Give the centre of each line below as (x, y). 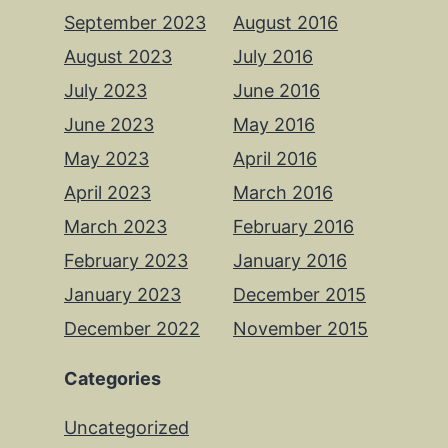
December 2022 (132, 329)
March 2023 (115, 227)
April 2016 (275, 159)
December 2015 (299, 295)
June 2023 (109, 125)
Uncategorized (126, 428)
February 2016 (293, 227)
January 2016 (290, 261)
